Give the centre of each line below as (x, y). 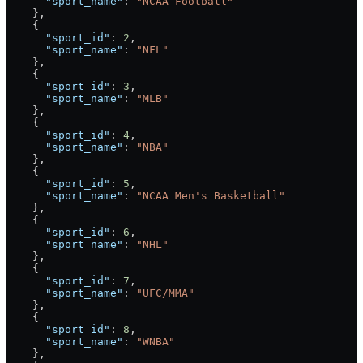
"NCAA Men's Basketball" (211, 195)
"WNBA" (156, 341)
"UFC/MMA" (165, 293)
